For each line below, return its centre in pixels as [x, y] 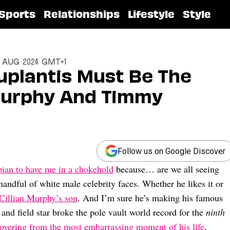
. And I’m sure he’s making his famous [150, 198]
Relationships [82, 14]
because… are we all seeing [166, 169]
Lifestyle [151, 14]
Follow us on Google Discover [171, 151]
